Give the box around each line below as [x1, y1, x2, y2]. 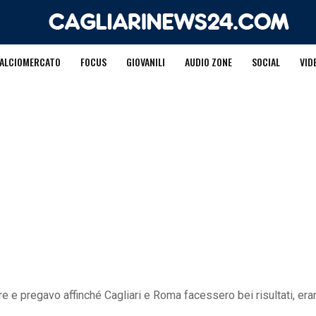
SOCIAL [251, 54, 280, 69]
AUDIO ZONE [184, 54, 232, 69]
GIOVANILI [126, 54, 165, 69]
